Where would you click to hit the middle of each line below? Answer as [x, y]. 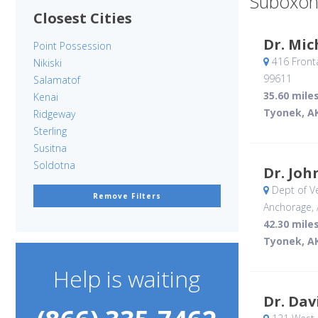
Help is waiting [127, 279]
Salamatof [57, 80]
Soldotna [54, 165]
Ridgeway [54, 114]
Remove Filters [127, 196]
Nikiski [48, 63]
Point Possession [72, 46]
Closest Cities [83, 18]
